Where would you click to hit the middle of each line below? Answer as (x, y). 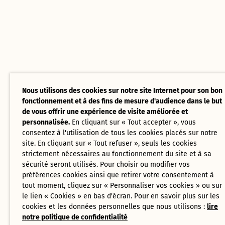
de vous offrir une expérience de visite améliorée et (105, 112)
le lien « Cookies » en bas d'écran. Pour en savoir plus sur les (121, 196)
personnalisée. (46, 122)
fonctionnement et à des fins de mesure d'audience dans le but (122, 101)
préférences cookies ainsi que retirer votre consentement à (118, 175)
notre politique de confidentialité (75, 217)
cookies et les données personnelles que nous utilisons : (115, 207)
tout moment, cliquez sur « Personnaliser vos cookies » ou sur (122, 186)
